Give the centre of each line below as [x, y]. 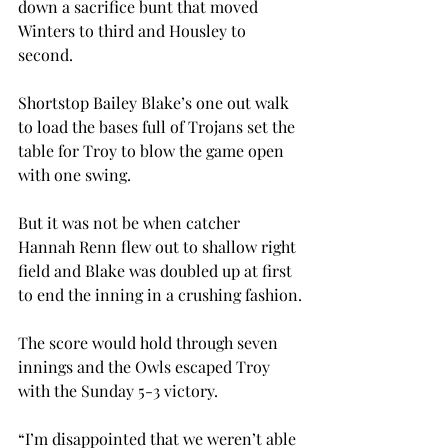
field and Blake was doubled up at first [157, 270]
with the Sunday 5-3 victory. [118, 390]
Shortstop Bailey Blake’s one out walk [155, 102]
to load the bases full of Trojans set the [158, 126]
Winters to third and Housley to [134, 30]
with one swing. [74, 174]
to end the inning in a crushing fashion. [160, 294]
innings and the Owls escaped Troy [146, 366]
